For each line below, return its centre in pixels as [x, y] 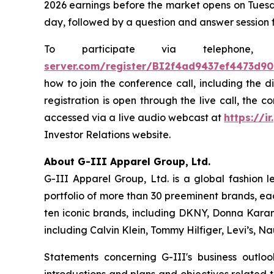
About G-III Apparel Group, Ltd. [127, 161]
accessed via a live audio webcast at [134, 117]
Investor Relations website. [107, 135]
